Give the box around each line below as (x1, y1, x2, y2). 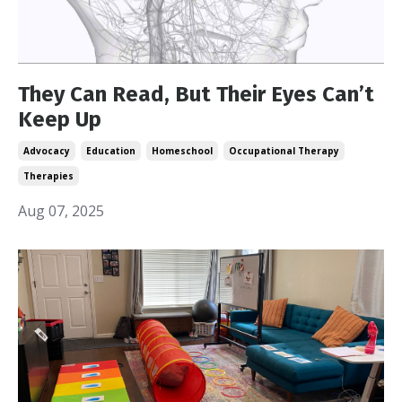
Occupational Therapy (229, 144, 339, 157)
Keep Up (18, 106, 101, 132)
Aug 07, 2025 (18, 200, 104, 221)
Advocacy (23, 144, 70, 157)
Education (86, 144, 135, 157)
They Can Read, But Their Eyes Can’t (18, 81, 374, 107)
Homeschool (152, 144, 213, 157)
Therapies (23, 169, 74, 182)
